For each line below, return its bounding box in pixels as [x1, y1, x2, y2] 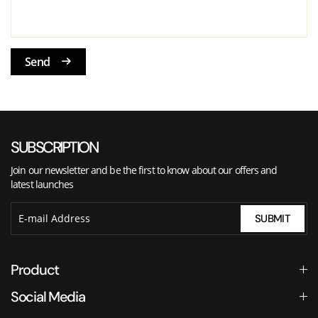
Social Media [11, 287, 85, 305]
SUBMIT [254, 211, 290, 225]
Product [11, 261, 59, 278]
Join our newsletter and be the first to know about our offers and [11, 163, 278, 177]
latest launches [11, 177, 74, 191]
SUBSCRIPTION [11, 137, 97, 157]
